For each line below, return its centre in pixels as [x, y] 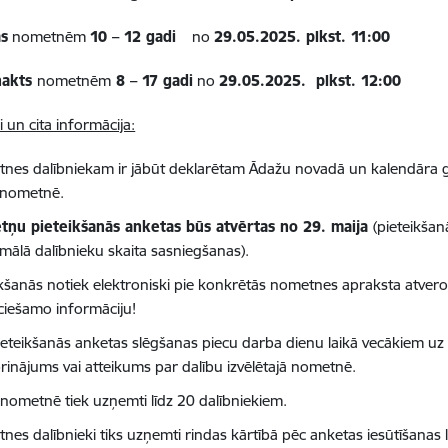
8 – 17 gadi [152, 81]
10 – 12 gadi [133, 37]
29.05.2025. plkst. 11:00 [302, 37]
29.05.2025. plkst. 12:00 [310, 81]
